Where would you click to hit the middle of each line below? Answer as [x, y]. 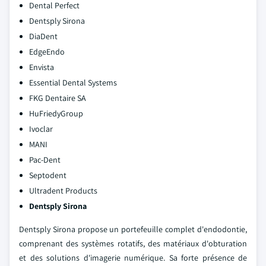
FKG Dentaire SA [58, 98]
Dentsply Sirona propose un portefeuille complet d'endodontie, [133, 229]
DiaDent [43, 36]
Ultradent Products [63, 191]
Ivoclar [41, 129]
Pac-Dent [45, 160]
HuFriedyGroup [56, 113]
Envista [42, 67]
